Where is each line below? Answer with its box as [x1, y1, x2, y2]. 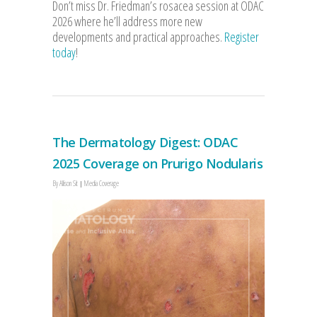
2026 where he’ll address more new [52, 12, 202, 30]
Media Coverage [83, 178, 119, 188]
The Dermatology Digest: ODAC [52, 133, 238, 151]
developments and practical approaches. [52, 28, 224, 45]
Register [224, 28, 259, 45]
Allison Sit [59, 178, 78, 188]
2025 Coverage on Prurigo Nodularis [52, 154, 263, 172]
